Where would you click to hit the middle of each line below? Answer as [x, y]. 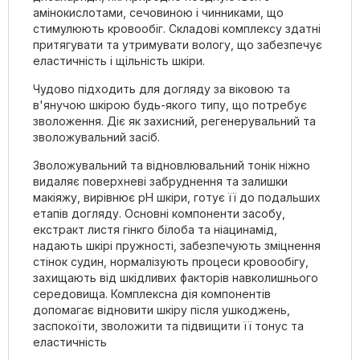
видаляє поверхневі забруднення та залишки [160, 181]
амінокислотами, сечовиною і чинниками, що [158, 12]
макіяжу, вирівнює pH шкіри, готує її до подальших [177, 197]
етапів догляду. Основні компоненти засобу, [159, 213]
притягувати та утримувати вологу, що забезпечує [178, 44]
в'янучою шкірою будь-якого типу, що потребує [170, 104]
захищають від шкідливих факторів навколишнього [176, 277]
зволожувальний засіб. [96, 137]
